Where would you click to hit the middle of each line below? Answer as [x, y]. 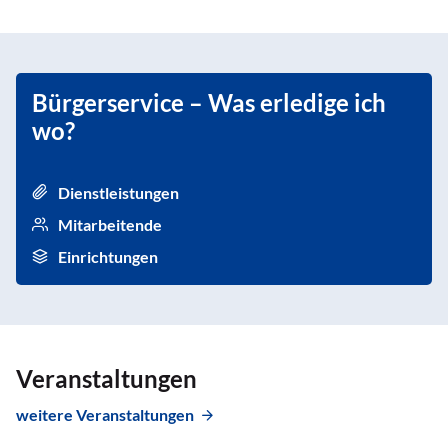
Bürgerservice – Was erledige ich [209, 102]
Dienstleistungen [118, 192]
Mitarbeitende [110, 224]
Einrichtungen [108, 256]
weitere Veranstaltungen [105, 414]
